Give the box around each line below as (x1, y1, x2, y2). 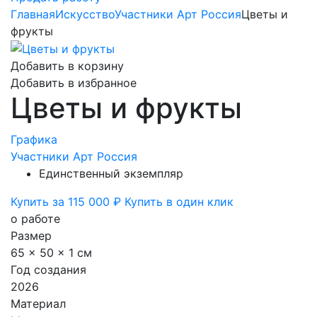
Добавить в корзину (11, 59, 124, 74)
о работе (11, 212, 60, 226)
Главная (11, 6, 55, 21)
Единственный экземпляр (39, 166, 183, 181)
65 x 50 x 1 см (11, 246, 92, 260)
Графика (11, 132, 57, 147)
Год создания (11, 263, 86, 277)
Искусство (55, 6, 115, 21)
